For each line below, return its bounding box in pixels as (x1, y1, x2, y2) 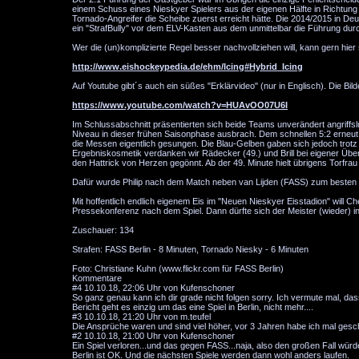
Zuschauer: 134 (72, 225, 134, 235)
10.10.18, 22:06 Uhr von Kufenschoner (82, 283, 235, 292)
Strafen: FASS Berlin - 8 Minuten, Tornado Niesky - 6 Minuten (72, 244, 309, 254)
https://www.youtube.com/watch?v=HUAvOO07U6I (72, 100, 288, 110)
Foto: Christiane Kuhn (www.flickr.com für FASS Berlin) (72, 264, 284, 273)
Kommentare (72, 273, 122, 283)
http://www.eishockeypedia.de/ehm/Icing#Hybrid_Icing (72, 62, 303, 71)
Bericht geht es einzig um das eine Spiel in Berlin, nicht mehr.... (72, 302, 313, 312)
